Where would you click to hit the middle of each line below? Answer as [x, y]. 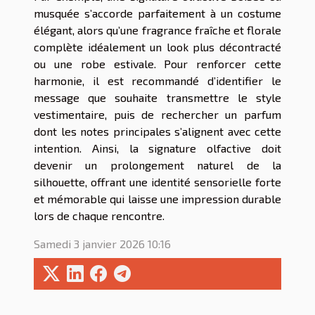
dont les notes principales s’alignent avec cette [157, 131]
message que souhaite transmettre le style [157, 97]
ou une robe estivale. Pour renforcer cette [157, 63]
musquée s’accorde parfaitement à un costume [157, 13]
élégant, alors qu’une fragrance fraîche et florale [157, 30]
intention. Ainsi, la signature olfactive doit [157, 148]
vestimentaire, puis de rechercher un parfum [157, 114]
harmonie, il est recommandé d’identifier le [157, 80]
